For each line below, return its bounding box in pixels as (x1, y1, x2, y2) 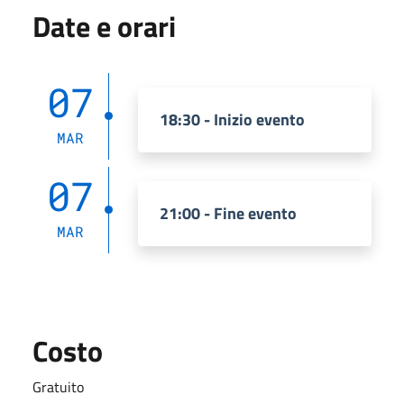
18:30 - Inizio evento (160, 106, 305, 132)
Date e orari (32, 4, 176, 48)
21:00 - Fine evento (160, 200, 297, 225)
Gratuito (32, 375, 84, 398)
